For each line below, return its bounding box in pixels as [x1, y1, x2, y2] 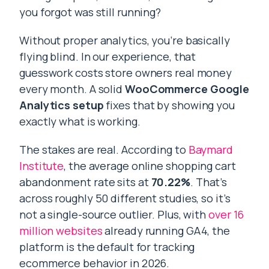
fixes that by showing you [103, 98, 235, 113]
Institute [19, 159, 64, 174]
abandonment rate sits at [19, 175, 151, 190]
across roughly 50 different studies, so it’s [19, 191, 231, 206]
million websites [19, 223, 103, 238]
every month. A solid [19, 82, 125, 97]
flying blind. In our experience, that [19, 49, 196, 64]
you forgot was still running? [19, 5, 162, 20]
